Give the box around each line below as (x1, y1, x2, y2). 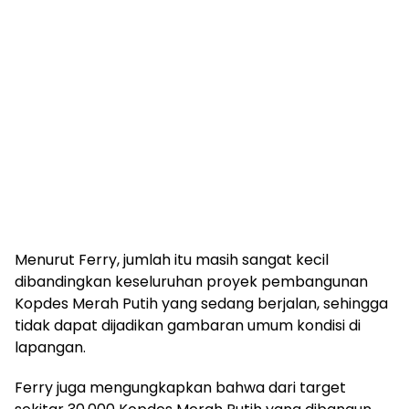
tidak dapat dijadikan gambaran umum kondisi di (15, 314, 361, 336)
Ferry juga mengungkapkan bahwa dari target (15, 376, 346, 398)
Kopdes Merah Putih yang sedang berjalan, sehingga (15, 292, 388, 314)
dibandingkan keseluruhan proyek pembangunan (15, 270, 368, 292)
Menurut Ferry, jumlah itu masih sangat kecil (15, 248, 329, 270)
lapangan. (15, 336, 86, 358)
